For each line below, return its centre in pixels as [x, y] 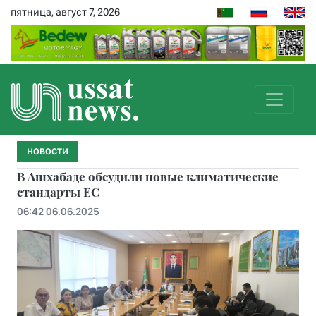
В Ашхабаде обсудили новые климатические [148, 176]
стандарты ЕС [58, 192]
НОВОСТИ [48, 151]
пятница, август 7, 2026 [65, 12]
